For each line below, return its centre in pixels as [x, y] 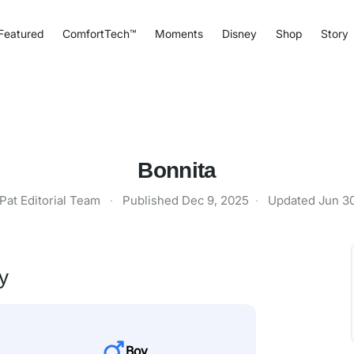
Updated [293, 200]
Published [152, 200]
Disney [239, 33]
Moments [179, 33]
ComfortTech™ [99, 33]
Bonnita [177, 170]
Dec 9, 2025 [215, 200]
